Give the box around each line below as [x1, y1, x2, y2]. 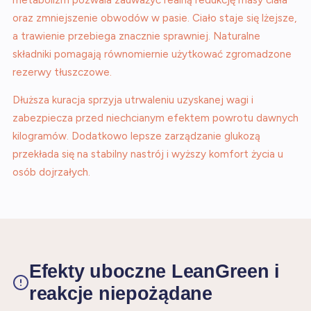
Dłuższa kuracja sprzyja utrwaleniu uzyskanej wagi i [12, 94, 253, 106]
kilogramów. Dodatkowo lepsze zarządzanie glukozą [12, 130, 260, 142]
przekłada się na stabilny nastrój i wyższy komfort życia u [12, 148, 283, 160]
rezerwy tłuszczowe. [12, 66, 112, 78]
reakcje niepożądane [29, 283, 212, 304]
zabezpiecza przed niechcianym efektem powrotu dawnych [12, 112, 299, 124]
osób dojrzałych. [12, 166, 90, 178]
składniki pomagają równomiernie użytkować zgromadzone [12, 48, 292, 60]
